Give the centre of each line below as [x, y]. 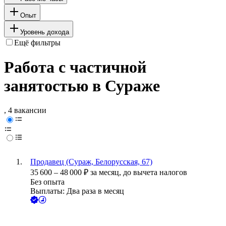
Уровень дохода [45, 32]
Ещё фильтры [37, 42]
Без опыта [47, 182]
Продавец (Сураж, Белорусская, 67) [91, 162]
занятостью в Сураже [82, 86]
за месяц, [107, 173]
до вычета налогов [155, 173]
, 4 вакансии [25, 110]
